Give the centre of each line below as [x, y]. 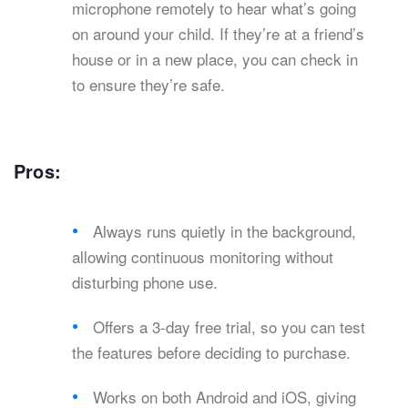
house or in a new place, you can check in [215, 59]
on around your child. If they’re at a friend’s [218, 34]
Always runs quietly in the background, [225, 231]
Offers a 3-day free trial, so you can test [229, 327]
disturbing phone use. [145, 282]
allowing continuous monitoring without [203, 257]
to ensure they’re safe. [148, 85]
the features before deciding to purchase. [211, 352]
